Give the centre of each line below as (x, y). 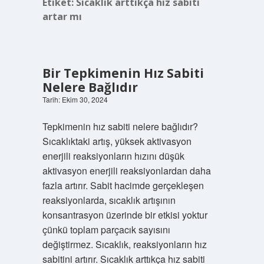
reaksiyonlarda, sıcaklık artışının (109, 200)
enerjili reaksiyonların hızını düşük (113, 156)
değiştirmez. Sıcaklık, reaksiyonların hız (124, 244)
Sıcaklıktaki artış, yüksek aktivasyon (117, 141)
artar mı (62, 16)
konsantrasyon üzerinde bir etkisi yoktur (125, 215)
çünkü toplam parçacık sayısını (106, 230)
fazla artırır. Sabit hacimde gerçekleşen (123, 185)
